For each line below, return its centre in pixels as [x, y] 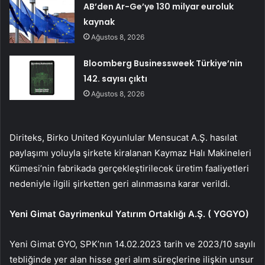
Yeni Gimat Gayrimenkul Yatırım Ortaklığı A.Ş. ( [112, 214]
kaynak [99, 22]
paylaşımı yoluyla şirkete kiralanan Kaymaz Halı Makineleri [130, 153]
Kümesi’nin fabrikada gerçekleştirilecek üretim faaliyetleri [129, 168]
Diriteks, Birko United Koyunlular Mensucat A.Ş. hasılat [123, 137]
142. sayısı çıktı [116, 78]
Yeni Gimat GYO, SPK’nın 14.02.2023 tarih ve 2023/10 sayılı [132, 244]
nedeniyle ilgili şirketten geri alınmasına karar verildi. [120, 183]
